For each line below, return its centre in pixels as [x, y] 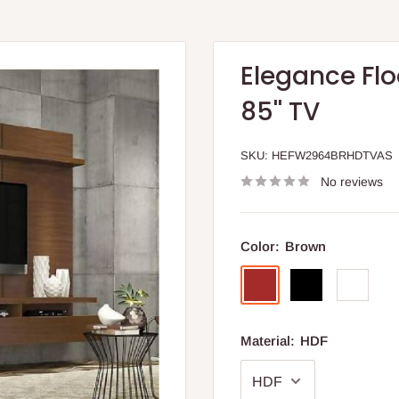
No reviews [352, 182]
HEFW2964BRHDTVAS [332, 155]
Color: [262, 246]
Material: [269, 341]
